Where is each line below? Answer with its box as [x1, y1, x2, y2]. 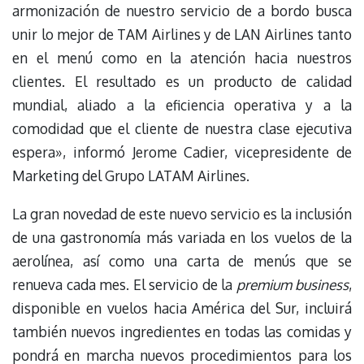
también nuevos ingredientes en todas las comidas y [12, 322, 352, 340]
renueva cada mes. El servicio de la [12, 275, 236, 293]
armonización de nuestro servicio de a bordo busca [12, 2, 352, 20]
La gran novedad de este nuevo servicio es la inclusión [12, 204, 352, 223]
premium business [236, 275, 349, 293]
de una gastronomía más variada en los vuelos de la [12, 227, 352, 246]
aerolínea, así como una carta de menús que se [12, 251, 352, 270]
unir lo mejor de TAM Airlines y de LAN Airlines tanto [12, 25, 352, 44]
